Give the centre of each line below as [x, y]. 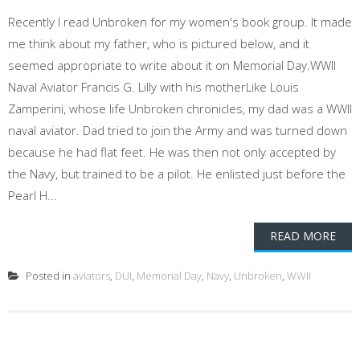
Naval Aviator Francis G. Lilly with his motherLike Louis [153, 87]
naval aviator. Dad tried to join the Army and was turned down [178, 130]
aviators [92, 276]
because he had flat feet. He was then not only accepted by [172, 152]
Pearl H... [33, 195]
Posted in [48, 276]
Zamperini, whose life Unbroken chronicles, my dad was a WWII [180, 108]
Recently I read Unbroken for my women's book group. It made [180, 22]
